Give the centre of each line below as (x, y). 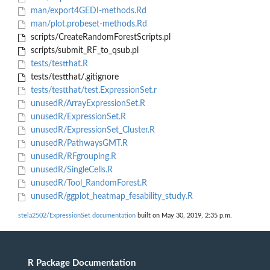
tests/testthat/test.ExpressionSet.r (92, 91)
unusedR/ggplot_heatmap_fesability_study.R (110, 197)
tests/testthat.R (58, 64)
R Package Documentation (82, 263)
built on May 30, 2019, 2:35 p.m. (184, 216)
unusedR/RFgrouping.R (72, 157)
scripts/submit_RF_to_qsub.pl (83, 51)
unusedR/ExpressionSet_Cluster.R (91, 130)
